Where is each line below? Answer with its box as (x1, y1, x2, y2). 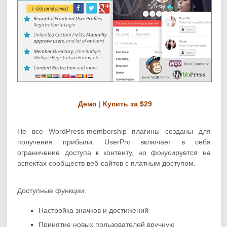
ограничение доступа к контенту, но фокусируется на (17, 148, 211, 157)
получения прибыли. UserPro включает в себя (17, 138, 211, 146)
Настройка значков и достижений (39, 206, 149, 215)
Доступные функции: (17, 186, 87, 195)
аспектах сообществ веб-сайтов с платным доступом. (17, 159, 196, 168)
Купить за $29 (102, 100, 152, 108)
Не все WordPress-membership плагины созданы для (17, 127, 211, 136)
